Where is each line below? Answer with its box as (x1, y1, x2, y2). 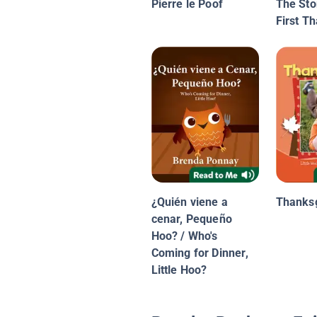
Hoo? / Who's (151, 229, 218, 243)
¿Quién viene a (151, 195, 229, 209)
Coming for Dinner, (151, 246, 248, 260)
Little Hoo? (151, 263, 207, 277)
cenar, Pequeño (151, 212, 233, 226)
